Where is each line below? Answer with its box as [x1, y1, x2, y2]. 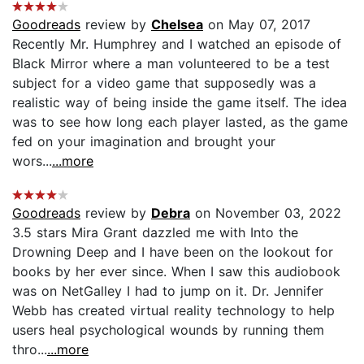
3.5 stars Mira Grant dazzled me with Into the [12, 223, 298, 240]
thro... [12, 340, 47, 357]
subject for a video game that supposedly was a [12, 74, 316, 91]
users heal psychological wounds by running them [12, 321, 324, 338]
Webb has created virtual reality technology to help [12, 301, 335, 318]
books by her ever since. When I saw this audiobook [12, 262, 340, 279]
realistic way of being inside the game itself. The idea [12, 93, 347, 110]
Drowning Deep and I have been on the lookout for [12, 243, 333, 260]
